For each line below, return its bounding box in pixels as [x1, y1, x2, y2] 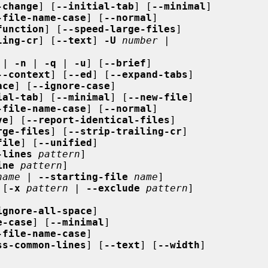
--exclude [86, 182, 140, 194]
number [122, 34, 158, 46]
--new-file [128, 91, 188, 103]
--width [158, 239, 200, 251]
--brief [104, 57, 146, 69]
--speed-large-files [62, 23, 176, 35]
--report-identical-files [26, 114, 170, 126]
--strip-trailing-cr [68, 125, 182, 137]
